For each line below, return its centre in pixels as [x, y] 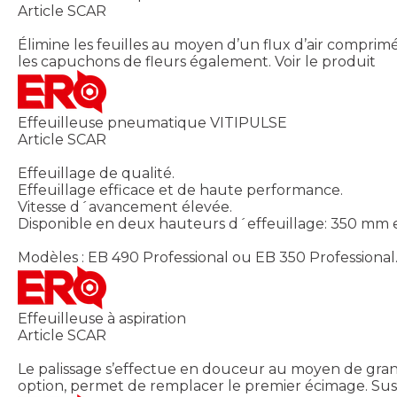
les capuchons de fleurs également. [144, 62]
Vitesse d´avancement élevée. [125, 207]
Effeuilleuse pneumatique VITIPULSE [152, 123]
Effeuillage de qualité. [96, 174]
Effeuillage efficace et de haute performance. [180, 191]
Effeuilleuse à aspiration [102, 319]
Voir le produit [325, 62]
